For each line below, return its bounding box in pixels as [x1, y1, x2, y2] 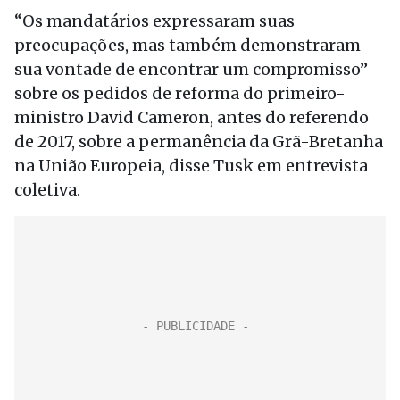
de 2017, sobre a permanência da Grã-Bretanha [14, 131, 383, 152]
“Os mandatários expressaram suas [14, 11, 295, 31]
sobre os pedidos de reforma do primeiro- [14, 83, 346, 104]
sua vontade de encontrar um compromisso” [14, 59, 368, 79]
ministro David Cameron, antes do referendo [14, 107, 369, 128]
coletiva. [14, 179, 80, 200]
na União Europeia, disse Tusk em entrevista [14, 155, 368, 176]
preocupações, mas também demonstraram [14, 35, 361, 55]
